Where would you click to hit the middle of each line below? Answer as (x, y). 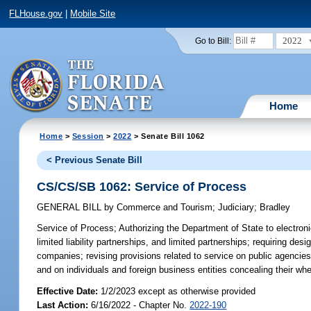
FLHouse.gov (36, 14)
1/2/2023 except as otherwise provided (178, 291)
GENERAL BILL (71, 208)
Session (88, 136)
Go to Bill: (213, 41)
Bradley (275, 208)
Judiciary (236, 208)
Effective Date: (69, 291)
